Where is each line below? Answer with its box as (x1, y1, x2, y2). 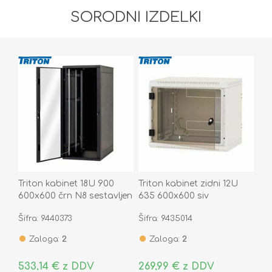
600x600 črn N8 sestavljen (18, 191, 132, 200)
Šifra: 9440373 (18, 214, 72, 223)
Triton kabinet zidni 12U (138, 178, 238, 188)
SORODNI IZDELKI (70, 9, 202, 26)
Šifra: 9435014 (138, 214, 192, 223)
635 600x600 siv (138, 191, 209, 200)
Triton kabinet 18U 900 (18, 178, 114, 188)
